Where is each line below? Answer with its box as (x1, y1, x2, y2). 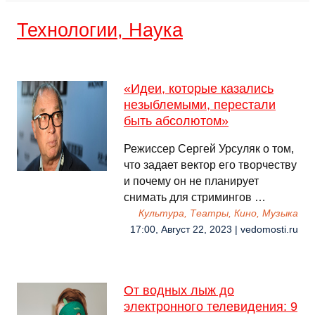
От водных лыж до (124, 283, 234, 297)
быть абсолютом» (124, 114, 229, 128)
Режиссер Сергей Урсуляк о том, (124, 143, 294, 155)
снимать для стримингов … (124, 191, 266, 203)
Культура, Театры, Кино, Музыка (139, 208, 298, 219)
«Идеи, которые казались (124, 82, 274, 96)
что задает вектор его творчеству (124, 159, 297, 171)
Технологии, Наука (17, 19, 183, 41)
